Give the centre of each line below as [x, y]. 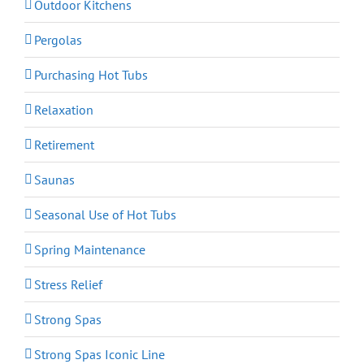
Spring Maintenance [90, 250]
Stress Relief [68, 285]
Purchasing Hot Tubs [91, 75]
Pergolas [58, 40]
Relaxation [64, 110]
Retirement [64, 145]
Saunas [54, 180]
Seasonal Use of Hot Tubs [105, 215]
